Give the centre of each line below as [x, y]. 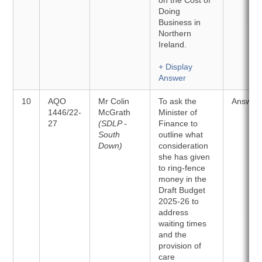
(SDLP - [113, 123]
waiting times [183, 223]
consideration [184, 146]
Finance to [178, 123]
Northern [175, 33]
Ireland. [173, 44]
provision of [180, 246]
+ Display [176, 67]
